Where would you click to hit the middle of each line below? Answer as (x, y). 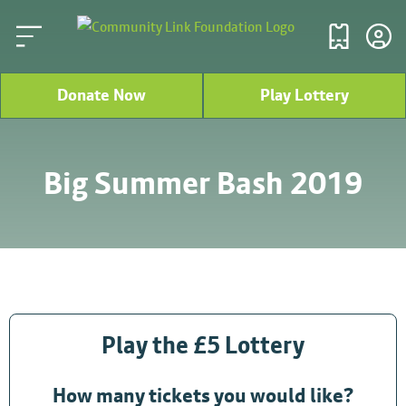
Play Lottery (304, 95)
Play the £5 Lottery (203, 344)
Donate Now (101, 95)
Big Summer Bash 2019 (203, 183)
